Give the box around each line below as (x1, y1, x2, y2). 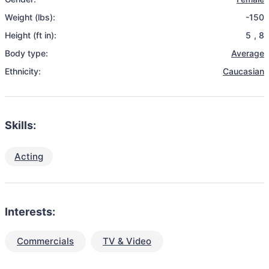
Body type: (5, 48, 48, 58)
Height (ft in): (5, 30, 56, 40)
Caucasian (223, 66, 264, 76)
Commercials (17, 235, 74, 247)
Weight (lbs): (5, 12, 55, 22)
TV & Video (103, 235, 151, 247)
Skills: (5, 119, 36, 131)
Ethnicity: (5, 66, 41, 76)
